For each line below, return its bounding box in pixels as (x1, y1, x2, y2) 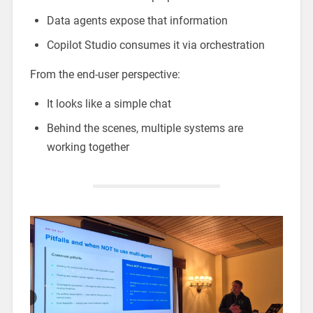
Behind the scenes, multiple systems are (46, 121, 243, 135)
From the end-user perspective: (29, 67, 180, 81)
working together (46, 140, 129, 154)
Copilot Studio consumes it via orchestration (46, 38, 265, 52)
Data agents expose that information (46, 13, 228, 27)
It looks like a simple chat (46, 96, 171, 110)
